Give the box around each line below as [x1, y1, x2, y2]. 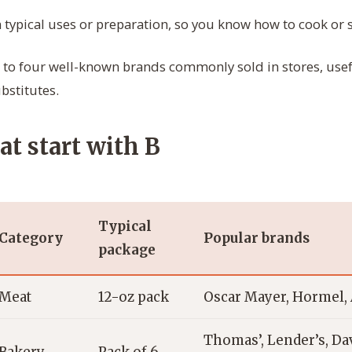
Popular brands [203, 229, 310, 247]
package [98, 241, 156, 259]
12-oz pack [98, 288, 169, 306]
